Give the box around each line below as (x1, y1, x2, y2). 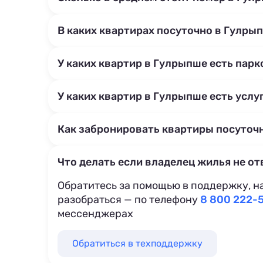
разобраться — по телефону (58, 193, 200, 206)
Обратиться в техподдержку (72, 238, 203, 249)
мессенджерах (58, 207, 133, 220)
